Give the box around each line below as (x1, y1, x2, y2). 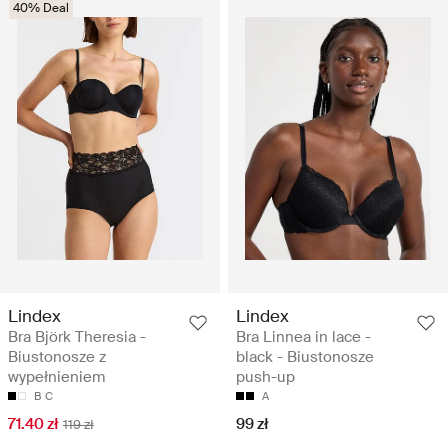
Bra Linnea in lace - (236, 326, 371, 347)
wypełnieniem (8, 366, 105, 387)
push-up (236, 366, 295, 387)
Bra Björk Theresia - (8, 326, 146, 347)
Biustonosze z (8, 346, 106, 367)
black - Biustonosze (236, 346, 374, 367)
